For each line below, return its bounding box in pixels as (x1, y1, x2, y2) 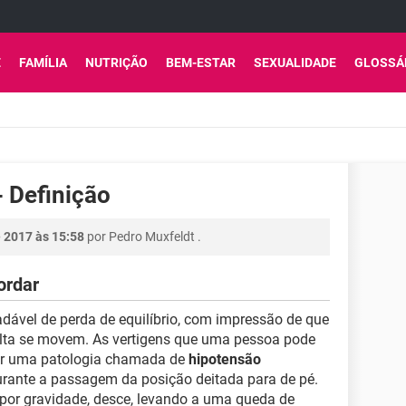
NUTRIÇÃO (85, 55, 148, 70)
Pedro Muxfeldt (109, 229, 195, 244)
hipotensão (188, 351, 261, 368)
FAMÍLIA (19, 55, 67, 70)
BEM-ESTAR (166, 55, 236, 70)
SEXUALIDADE (254, 55, 336, 70)
